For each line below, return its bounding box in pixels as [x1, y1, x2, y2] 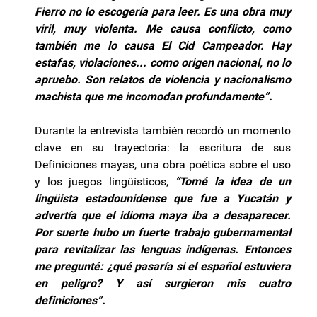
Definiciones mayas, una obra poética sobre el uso [35, 157, 291, 171]
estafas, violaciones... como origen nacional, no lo [35, 55, 291, 69]
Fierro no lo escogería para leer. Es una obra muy [35, 4, 291, 18]
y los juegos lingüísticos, [35, 174, 175, 188]
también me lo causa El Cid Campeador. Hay [35, 38, 291, 52]
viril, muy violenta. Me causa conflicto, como [35, 21, 291, 35]
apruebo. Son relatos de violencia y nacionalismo [35, 72, 291, 86]
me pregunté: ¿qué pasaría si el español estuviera [35, 259, 291, 273]
